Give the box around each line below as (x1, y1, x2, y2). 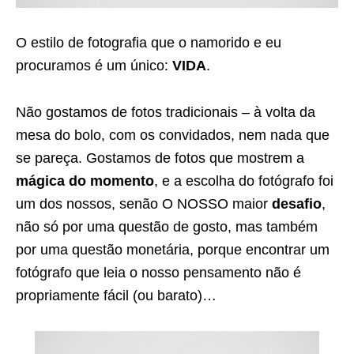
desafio (272, 196, 322, 213)
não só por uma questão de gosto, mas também (16, 219, 318, 235)
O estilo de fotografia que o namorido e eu (16, 35, 281, 51)
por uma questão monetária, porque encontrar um (16, 242, 330, 258)
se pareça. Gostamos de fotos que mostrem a (16, 150, 304, 167)
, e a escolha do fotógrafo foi (154, 173, 333, 190)
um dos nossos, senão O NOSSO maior (16, 196, 272, 213)
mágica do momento (16, 173, 154, 190)
